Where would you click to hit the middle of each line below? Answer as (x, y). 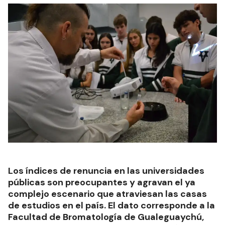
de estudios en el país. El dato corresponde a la (111, 206)
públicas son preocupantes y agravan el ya (102, 183)
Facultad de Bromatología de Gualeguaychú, (106, 217)
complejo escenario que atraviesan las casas (107, 194)
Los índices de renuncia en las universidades (106, 171)
